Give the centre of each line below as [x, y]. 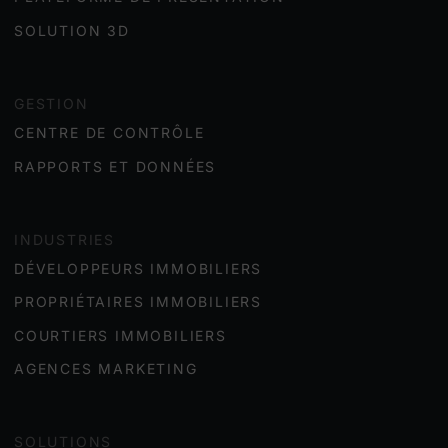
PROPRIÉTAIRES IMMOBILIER [133, 302]
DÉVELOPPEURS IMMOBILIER [133, 268]
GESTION [51, 104]
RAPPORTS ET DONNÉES [115, 166]
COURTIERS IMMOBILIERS [120, 335]
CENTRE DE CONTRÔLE [109, 133]
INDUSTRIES [64, 239]
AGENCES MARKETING [106, 369]
